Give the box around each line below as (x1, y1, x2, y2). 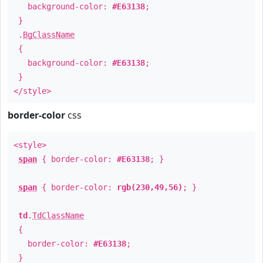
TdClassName (32, 211, 84, 220)
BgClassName (23, 30, 75, 39)
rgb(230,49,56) (117, 183, 183, 192)
